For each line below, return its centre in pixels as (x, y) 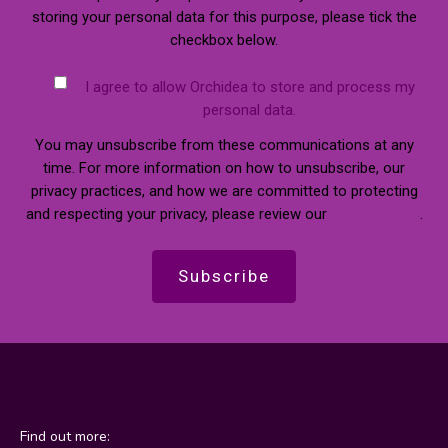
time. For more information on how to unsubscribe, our (224, 168)
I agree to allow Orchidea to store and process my (250, 87)
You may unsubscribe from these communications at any (224, 145)
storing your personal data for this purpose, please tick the (224, 17)
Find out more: (65, 436)
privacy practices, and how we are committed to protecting (224, 191)
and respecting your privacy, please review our (178, 214)
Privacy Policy (375, 214)
